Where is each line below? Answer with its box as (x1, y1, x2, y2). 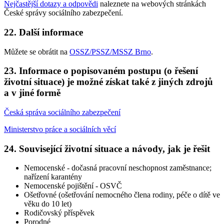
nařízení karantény (24, 172, 82, 181)
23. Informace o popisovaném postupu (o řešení (4, 65, 198, 76)
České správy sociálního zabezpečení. (4, 8, 123, 17)
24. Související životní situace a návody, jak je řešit (4, 143, 210, 154)
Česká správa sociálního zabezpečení (4, 107, 120, 116)
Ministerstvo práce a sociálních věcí (4, 124, 116, 133)
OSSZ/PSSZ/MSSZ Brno (69, 47, 151, 56)
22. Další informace (4, 26, 83, 37)
